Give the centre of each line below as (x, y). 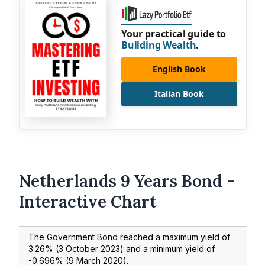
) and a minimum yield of (167, 248)
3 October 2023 (89, 248)
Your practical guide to (174, 33)
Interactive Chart (88, 202)
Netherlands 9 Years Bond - (127, 181)
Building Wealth (159, 45)
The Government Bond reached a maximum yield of (129, 237)
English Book (179, 69)
